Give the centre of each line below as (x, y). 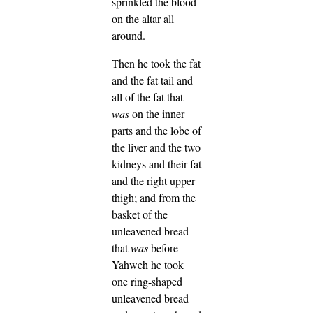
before (163, 248)
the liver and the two (156, 147)
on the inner (157, 114)
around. (129, 36)
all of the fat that (147, 97)
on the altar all (143, 19)
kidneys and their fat (156, 164)
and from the (168, 198)
